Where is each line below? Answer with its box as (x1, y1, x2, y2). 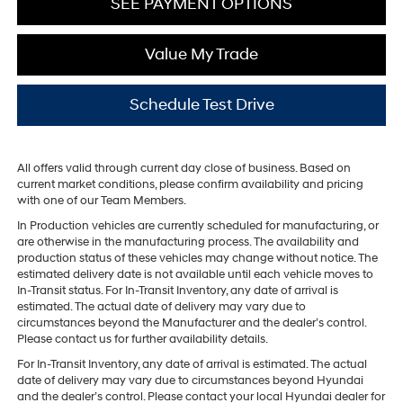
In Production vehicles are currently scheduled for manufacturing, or (16, 219, 379, 234)
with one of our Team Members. (16, 193, 186, 209)
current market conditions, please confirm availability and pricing (16, 177, 363, 193)
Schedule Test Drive (129, 94, 274, 116)
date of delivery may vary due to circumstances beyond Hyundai (16, 373, 363, 389)
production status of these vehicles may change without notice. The (16, 251, 378, 266)
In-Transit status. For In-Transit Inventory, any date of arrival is (16, 283, 338, 299)
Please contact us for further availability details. (16, 332, 268, 347)
